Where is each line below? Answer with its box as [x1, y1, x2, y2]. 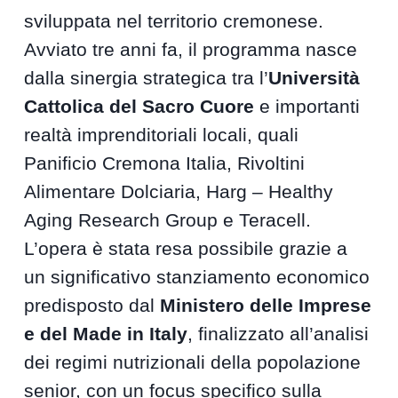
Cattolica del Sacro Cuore [24, 96, 255, 117]
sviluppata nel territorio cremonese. [24, 11, 324, 32]
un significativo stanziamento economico [24, 267, 370, 288]
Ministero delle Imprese [160, 295, 372, 316]
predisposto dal [24, 295, 161, 316]
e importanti [254, 96, 361, 117]
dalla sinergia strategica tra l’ [24, 68, 269, 89]
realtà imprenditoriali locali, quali [24, 124, 299, 146]
